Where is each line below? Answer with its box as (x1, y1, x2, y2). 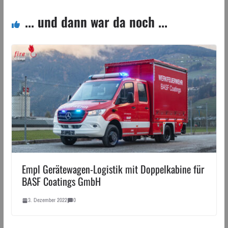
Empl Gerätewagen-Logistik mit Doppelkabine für (21, 161, 204, 177)
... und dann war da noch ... (24, 12, 167, 32)
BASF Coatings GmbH (21, 174, 101, 189)
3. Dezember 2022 (27, 195, 67, 205)
